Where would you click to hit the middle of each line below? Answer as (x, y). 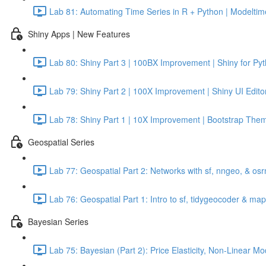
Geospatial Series (61, 142)
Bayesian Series (58, 221)
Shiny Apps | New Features (79, 34)
